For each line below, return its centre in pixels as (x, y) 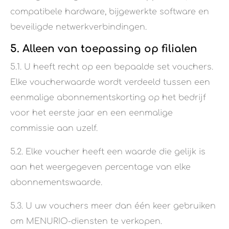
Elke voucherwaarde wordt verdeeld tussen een (110, 83)
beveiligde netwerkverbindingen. (78, 27)
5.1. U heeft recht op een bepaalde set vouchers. (112, 67)
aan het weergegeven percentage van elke (100, 167)
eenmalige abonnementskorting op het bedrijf (108, 98)
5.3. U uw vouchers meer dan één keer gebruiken (113, 206)
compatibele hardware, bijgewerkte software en (110, 12)
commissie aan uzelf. (54, 129)
